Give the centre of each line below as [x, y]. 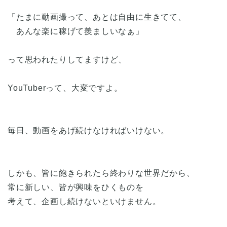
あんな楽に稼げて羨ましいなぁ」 [76, 31]
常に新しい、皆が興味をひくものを [76, 187]
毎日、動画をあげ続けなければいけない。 [89, 130]
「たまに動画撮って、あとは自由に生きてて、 [97, 17]
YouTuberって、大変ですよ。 [65, 88]
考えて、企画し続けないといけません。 [84, 201]
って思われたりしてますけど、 [67, 59]
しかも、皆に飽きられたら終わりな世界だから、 [101, 173]
